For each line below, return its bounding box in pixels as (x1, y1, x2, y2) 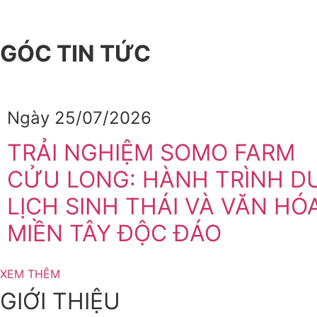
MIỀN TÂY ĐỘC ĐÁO (7, 219, 221, 248)
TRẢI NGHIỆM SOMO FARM (7, 139, 295, 167)
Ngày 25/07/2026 (7, 108, 151, 129)
